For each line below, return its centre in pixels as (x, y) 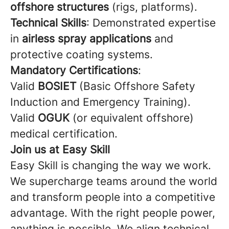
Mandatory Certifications (74, 70)
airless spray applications (87, 39)
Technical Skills (48, 23)
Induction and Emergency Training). (100, 102)
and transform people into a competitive (113, 197)
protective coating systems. (82, 54)
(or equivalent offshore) (132, 118)
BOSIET (57, 86)
